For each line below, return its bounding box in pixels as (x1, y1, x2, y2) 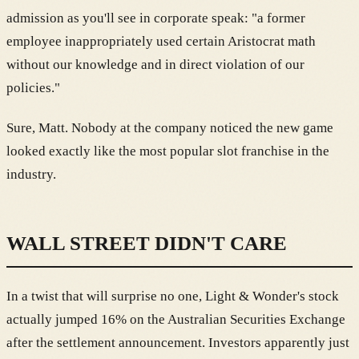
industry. (6, 166, 56, 182)
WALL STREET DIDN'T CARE (6, 232, 287, 255)
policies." (6, 79, 60, 95)
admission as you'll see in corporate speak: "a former (6, 10, 305, 26)
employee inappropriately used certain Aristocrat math (6, 33, 316, 49)
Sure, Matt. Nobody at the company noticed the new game (6, 119, 333, 135)
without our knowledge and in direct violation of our (6, 56, 305, 72)
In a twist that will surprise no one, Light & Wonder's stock (6, 288, 339, 305)
